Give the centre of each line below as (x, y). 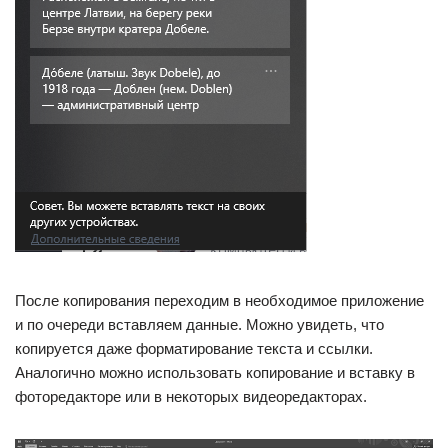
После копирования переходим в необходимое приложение (219, 301)
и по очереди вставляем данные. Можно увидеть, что (199, 325)
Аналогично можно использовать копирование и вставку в (215, 373)
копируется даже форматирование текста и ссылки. (194, 349)
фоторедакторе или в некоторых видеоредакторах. (191, 397)
